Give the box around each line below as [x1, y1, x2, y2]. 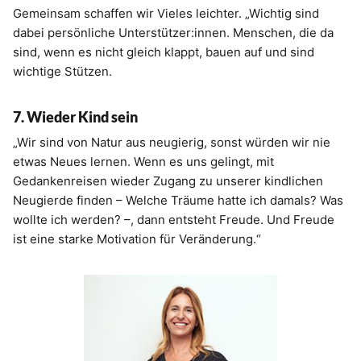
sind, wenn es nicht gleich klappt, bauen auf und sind [13, 44, 314, 60]
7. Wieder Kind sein [13, 108, 138, 127]
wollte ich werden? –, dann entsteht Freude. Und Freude [13, 212, 334, 228]
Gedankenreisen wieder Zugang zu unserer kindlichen [13, 173, 323, 189]
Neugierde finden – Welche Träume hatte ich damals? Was [13, 193, 343, 209]
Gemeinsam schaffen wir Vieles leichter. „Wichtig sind [13, 6, 319, 22]
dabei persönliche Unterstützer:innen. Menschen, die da [13, 25, 334, 41]
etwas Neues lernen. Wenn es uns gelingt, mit [13, 154, 274, 170]
